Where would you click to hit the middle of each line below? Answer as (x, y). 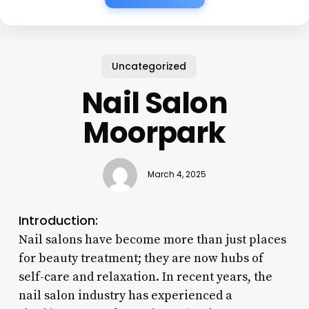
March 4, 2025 (177, 175)
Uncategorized (149, 66)
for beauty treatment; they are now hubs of (141, 258)
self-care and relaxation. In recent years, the (145, 277)
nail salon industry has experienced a (125, 295)
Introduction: (58, 220)
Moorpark (154, 132)
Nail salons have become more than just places (152, 239)
